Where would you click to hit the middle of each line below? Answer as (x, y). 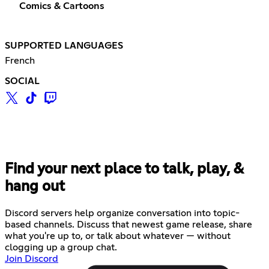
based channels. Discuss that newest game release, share (128, 225)
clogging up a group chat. (61, 248)
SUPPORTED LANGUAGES (64, 46)
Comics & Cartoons (62, 6)
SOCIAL (22, 81)
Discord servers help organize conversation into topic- (122, 213)
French (20, 61)
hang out (35, 187)
